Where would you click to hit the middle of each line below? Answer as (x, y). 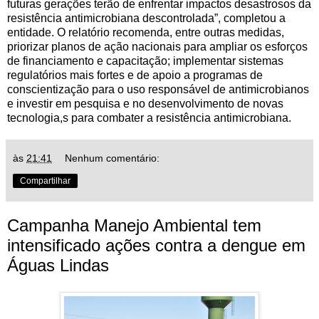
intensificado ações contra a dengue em (156, 245)
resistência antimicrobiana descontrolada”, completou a (146, 18)
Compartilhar (45, 181)
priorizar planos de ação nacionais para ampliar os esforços (157, 46)
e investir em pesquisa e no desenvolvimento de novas (145, 103)
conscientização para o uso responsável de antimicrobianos (158, 89)
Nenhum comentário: (113, 158)
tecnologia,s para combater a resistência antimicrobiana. (149, 117)
